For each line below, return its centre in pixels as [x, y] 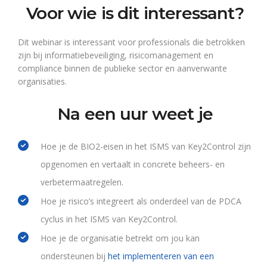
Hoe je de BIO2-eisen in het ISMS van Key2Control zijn [146, 146]
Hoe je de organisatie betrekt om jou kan [120, 238]
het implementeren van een [160, 256]
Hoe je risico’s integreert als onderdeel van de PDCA [141, 201]
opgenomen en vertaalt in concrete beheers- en [133, 164]
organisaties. [42, 81]
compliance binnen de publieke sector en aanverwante [122, 68]
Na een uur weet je [135, 114]
